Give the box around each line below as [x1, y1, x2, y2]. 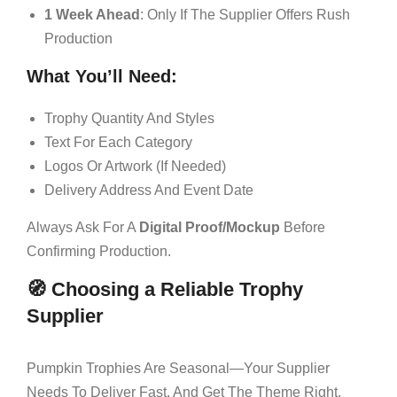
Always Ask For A [27, 219, 139, 235]
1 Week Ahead [44, 6, 140, 22]
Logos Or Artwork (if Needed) [44, 158, 226, 174]
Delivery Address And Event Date [44, 182, 253, 198]
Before [280, 219, 325, 235]
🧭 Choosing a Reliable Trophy [27, 277, 303, 300]
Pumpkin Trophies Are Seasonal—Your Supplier [27, 360, 330, 376]
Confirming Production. [27, 243, 171, 259]
